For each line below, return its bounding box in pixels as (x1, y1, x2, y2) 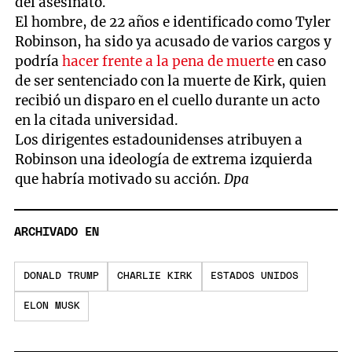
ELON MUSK (23, 301, 80, 312)
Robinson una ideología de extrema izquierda (15, 150, 313, 168)
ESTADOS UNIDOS (211, 271, 299, 282)
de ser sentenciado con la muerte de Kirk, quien (15, 71, 327, 90)
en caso (274, 52, 327, 70)
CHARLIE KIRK (116, 271, 192, 282)
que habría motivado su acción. (15, 170, 225, 188)
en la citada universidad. (15, 111, 179, 129)
